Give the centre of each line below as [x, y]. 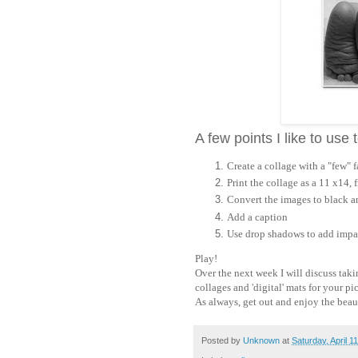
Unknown [261, 341]
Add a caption [257, 217]
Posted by [222, 341]
